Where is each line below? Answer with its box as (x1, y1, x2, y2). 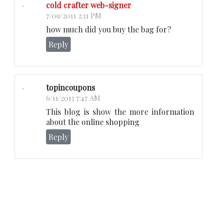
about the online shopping (46, 117, 139, 127)
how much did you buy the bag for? (46, 24, 171, 35)
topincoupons (46, 82, 95, 93)
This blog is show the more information (46, 107, 194, 117)
